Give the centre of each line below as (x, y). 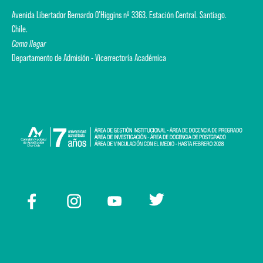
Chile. (24, 29)
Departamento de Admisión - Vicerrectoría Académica (89, 58)
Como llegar (29, 44)
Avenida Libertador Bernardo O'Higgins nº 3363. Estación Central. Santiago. (119, 15)
